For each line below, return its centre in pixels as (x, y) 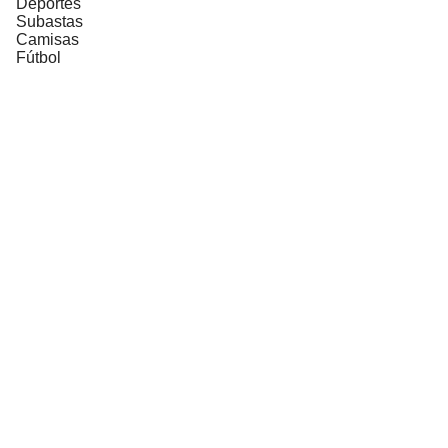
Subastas (49, 21)
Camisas (47, 39)
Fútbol (38, 57)
